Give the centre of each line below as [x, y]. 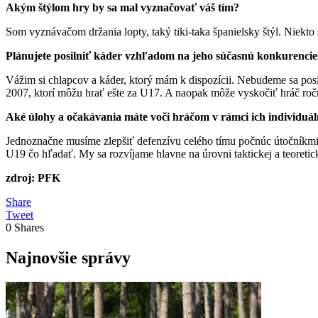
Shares [29, 228]
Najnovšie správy [68, 258]
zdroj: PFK [33, 178]
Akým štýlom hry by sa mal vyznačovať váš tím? [122, 8]
